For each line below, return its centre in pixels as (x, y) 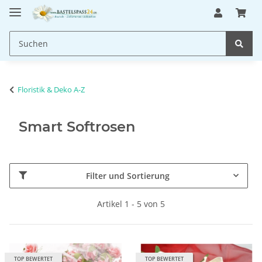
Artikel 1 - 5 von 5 (131, 204)
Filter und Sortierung (128, 175)
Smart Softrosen (77, 126)
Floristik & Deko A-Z (51, 89)
